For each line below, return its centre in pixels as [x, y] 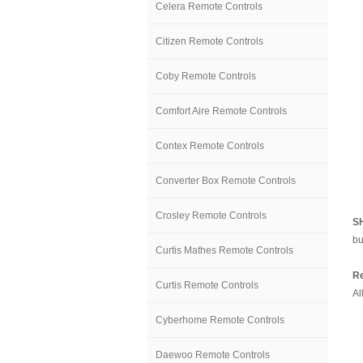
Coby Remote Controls [206, 76]
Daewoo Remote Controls [213, 355]
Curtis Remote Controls [207, 285]
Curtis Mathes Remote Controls [224, 250]
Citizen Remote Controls [209, 41]
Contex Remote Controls [210, 146]
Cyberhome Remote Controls [220, 320]
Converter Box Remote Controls [226, 181]
